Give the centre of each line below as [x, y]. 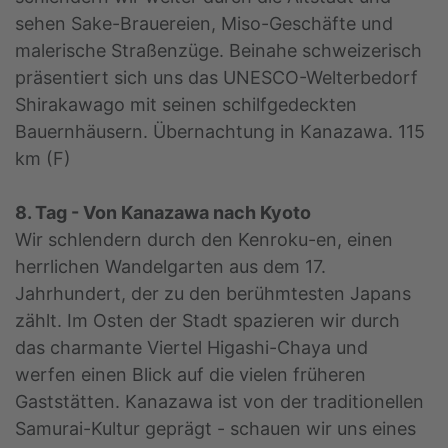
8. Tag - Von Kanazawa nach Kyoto [163, 213]
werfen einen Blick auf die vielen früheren [190, 375]
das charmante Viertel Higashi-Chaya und [191, 348]
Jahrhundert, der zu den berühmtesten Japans [213, 294]
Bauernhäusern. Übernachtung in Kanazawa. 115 [220, 132]
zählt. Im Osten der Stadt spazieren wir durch [207, 321]
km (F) [43, 159]
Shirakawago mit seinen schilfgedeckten [186, 105]
